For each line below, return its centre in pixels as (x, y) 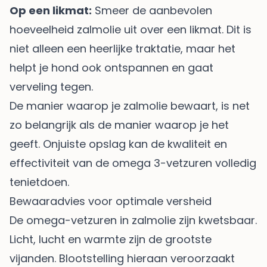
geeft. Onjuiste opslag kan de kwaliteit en (118, 144)
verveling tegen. (51, 86)
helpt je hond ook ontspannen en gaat (111, 67)
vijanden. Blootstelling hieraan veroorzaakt (122, 258)
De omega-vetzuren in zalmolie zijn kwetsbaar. (133, 220)
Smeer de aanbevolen (152, 10)
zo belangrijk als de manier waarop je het (119, 125)
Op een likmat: (51, 10)
